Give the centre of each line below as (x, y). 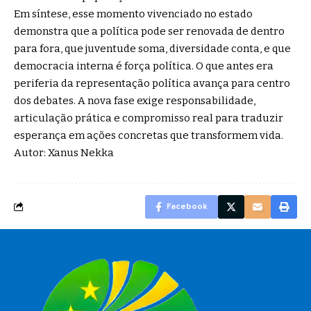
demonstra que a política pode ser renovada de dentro (149, 32)
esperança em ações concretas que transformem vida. (149, 136)
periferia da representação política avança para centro (152, 84)
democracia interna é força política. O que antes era (144, 66)
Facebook (187, 207)
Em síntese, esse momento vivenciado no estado (133, 14)
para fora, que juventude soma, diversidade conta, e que (152, 49)
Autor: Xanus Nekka (64, 153)
